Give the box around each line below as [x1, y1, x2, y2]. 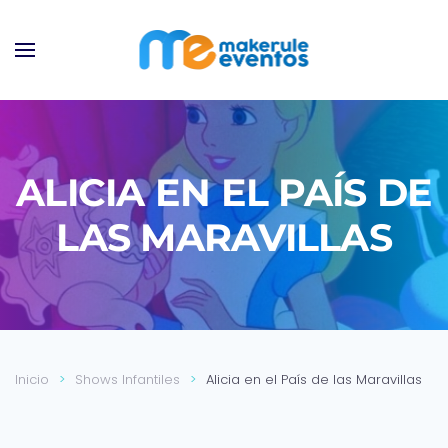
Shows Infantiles [75, 370, 180, 389]
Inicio [15, 370, 49, 389]
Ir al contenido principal [45, 45, 216, 66]
